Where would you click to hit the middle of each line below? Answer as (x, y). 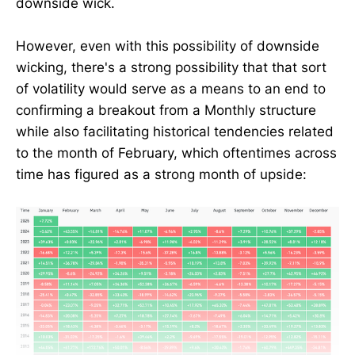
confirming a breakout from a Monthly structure (166, 111)
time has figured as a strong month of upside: (161, 175)
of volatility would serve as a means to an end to (171, 89)
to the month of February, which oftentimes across (176, 153)
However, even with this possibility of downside (168, 46)
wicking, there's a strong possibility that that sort (171, 68)
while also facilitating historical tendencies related (175, 132)
